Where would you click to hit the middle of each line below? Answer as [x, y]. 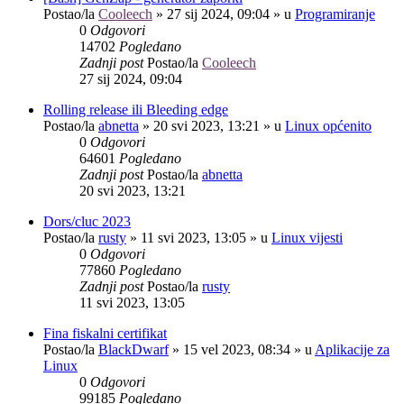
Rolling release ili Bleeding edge [136, 109]
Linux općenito [328, 125]
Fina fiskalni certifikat [105, 333]
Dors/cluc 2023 [87, 221]
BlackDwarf [133, 349]
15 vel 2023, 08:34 [237, 349]
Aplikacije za [352, 349]
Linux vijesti [307, 237]
